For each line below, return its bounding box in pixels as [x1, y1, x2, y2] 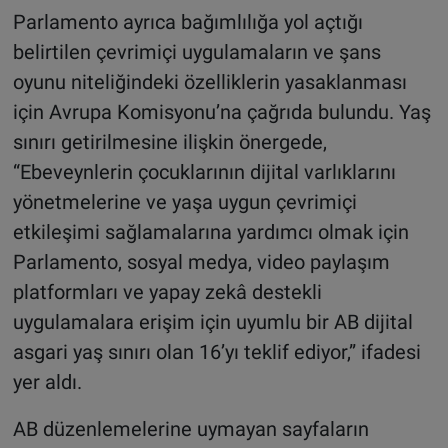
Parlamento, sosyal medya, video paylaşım [12, 250, 390, 275]
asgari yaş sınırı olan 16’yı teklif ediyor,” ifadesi [12, 340, 421, 365]
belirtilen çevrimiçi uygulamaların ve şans [12, 40, 381, 65]
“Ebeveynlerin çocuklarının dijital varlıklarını [12, 160, 396, 185]
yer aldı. [12, 370, 82, 395]
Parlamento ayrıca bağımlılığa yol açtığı [12, 10, 363, 35]
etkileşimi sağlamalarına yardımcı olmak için [12, 220, 409, 245]
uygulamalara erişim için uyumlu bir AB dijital [12, 310, 413, 335]
